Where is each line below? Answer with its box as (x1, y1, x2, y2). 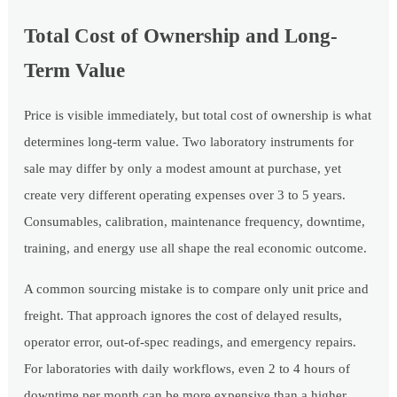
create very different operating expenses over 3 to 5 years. (24, 188, 346, 203)
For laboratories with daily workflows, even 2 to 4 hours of (24, 362, 351, 377)
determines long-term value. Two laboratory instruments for (24, 135, 354, 150)
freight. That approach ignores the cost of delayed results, (24, 308, 343, 323)
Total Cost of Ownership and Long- (24, 25, 339, 48)
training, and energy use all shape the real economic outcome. (24, 241, 368, 256)
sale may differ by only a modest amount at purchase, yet (24, 161, 342, 176)
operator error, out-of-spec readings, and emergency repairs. (24, 335, 357, 350)
